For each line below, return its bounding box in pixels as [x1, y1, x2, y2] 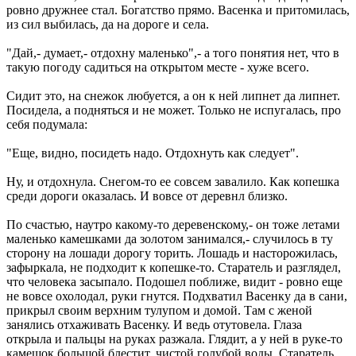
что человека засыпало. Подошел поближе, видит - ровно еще [6, 274, 342, 288]
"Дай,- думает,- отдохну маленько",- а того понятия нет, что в [6, 45, 339, 60]
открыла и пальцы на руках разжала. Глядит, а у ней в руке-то [6, 331, 342, 346]
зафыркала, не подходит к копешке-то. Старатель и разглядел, [6, 260, 341, 274]
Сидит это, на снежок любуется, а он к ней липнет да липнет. [6, 88, 340, 103]
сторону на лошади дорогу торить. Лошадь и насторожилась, [6, 246, 338, 260]
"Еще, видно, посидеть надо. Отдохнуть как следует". [6, 145, 299, 160]
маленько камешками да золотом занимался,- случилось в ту [6, 231, 333, 246]
